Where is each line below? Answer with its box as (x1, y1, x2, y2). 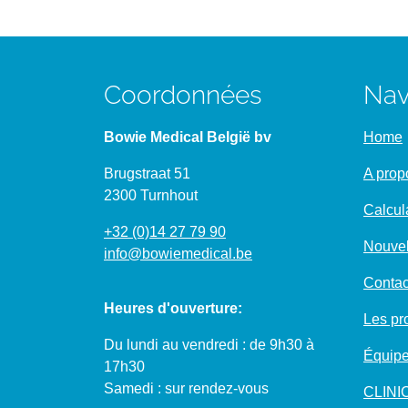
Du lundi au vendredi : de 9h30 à (104, 337, 314, 352)
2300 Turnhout (104, 188, 198, 203)
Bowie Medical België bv (104, 129, 271, 145)
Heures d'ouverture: (104, 301, 242, 316)
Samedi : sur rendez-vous (104, 381, 269, 396)
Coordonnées (104, 80, 261, 110)
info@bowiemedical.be (104, 246, 252, 261)
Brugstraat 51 (104, 166, 190, 181)
